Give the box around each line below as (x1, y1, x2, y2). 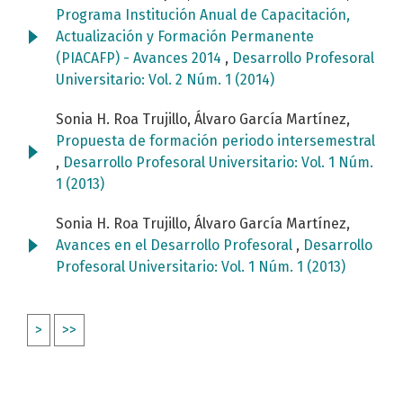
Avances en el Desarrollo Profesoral (56, 237, 296, 255)
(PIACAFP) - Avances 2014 (56, 49, 225, 67)
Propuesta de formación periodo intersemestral (56, 132, 375, 150)
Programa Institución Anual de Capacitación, (56, 6, 350, 24)
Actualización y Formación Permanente (56, 28, 314, 46)
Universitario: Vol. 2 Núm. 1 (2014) (56, 71, 274, 89)
